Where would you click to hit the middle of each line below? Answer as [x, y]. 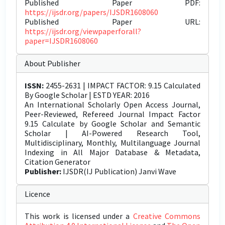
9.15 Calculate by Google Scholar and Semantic [113, 124]
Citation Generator [58, 162]
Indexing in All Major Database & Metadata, [113, 152]
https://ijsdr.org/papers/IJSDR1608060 [91, 12]
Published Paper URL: [113, 22]
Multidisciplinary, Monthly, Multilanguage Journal [113, 143]
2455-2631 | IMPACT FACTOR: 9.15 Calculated [122, 85]
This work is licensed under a [79, 216]
